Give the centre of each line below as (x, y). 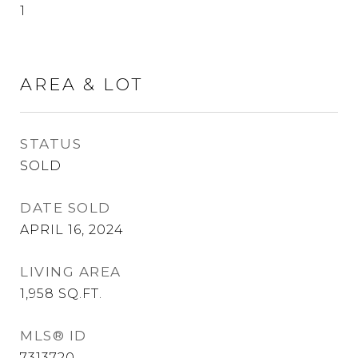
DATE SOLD (66, 208)
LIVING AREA (71, 272)
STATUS (51, 144)
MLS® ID (54, 336)
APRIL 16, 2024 (72, 230)
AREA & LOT (82, 84)
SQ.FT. (80, 294)
